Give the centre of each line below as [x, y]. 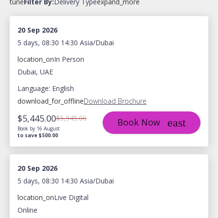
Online [27, 210]
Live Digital [71, 197]
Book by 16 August [39, 128]
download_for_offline [51, 101]
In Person [69, 59]
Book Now [139, 122]
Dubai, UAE [35, 72]
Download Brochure [115, 101]
